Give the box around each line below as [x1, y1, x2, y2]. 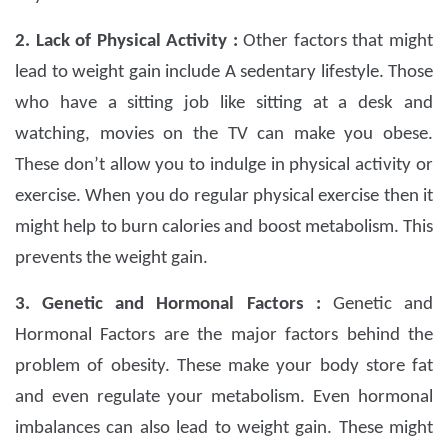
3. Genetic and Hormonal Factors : [15, 295, 333, 315]
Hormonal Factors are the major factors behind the [15, 326, 433, 346]
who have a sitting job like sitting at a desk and [15, 94, 433, 114]
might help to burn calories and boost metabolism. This [15, 218, 433, 238]
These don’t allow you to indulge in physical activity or [15, 156, 433, 176]
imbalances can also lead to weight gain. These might [15, 419, 433, 439]
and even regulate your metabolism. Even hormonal [15, 388, 433, 408]
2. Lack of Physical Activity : [15, 32, 244, 52]
